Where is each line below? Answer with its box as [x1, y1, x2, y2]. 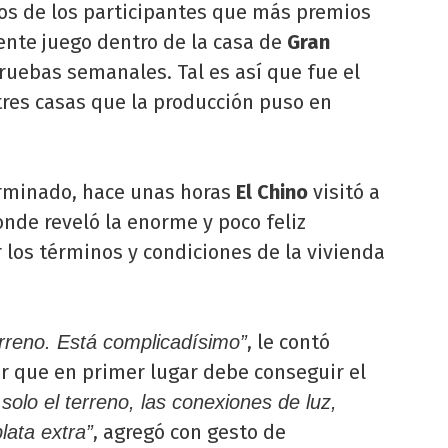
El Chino [236, 179, 308, 204]
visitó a [308, 179, 380, 204]
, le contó [247, 329, 330, 354]
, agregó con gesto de [93, 419, 286, 444]
